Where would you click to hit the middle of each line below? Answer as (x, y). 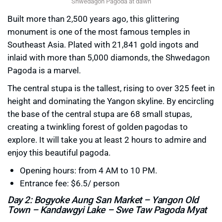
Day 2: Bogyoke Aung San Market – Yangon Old (103, 200)
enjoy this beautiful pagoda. (59, 153)
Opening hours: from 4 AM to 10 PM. (88, 170)
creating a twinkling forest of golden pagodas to (98, 127)
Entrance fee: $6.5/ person (70, 183)
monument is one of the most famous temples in (99, 32)
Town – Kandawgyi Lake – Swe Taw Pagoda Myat (107, 210)
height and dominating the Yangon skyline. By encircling (111, 101)
